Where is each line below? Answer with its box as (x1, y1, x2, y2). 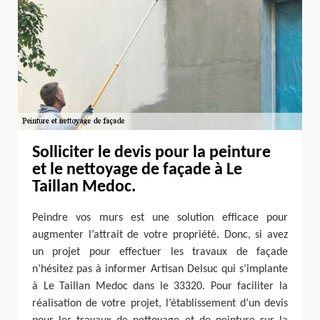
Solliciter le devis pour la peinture (32, 144, 271, 161)
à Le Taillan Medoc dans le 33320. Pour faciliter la (32, 281, 288, 293)
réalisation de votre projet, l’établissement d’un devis (32, 298, 288, 310)
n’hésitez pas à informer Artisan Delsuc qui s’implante (32, 264, 288, 276)
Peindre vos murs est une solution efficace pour (32, 212, 288, 224)
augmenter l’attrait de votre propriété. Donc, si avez (32, 229, 288, 241)
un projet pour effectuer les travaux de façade (32, 246, 288, 259)
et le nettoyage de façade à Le (32, 161, 242, 179)
